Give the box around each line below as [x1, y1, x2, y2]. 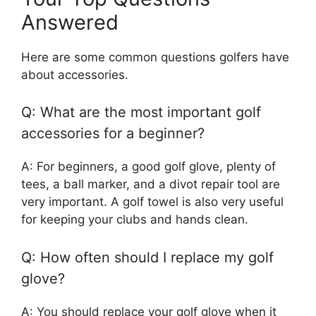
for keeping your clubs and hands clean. [21, 212, 248, 226]
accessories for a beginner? [21, 125, 205, 142]
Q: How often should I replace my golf [21, 248, 274, 266]
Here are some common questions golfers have [21, 49, 289, 64]
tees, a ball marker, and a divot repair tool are [21, 177, 280, 191]
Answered [21, 9, 119, 35]
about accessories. [21, 67, 128, 82]
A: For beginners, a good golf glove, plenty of [21, 159, 276, 174]
